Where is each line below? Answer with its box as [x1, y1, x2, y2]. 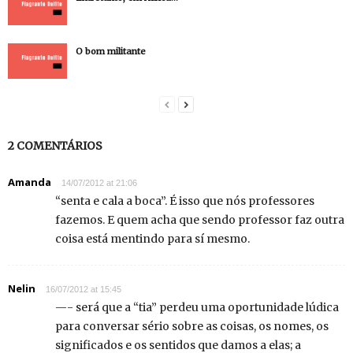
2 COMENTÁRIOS [8, 139, 102, 153]
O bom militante [76, 46, 146, 57]
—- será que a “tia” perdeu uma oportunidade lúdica [55, 300, 339, 314]
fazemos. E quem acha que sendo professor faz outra [55, 213, 344, 227]
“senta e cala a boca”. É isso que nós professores [55, 194, 314, 208]
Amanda [8, 175, 51, 189]
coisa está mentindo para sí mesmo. [55, 232, 250, 246]
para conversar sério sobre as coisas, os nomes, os [55, 319, 329, 333]
